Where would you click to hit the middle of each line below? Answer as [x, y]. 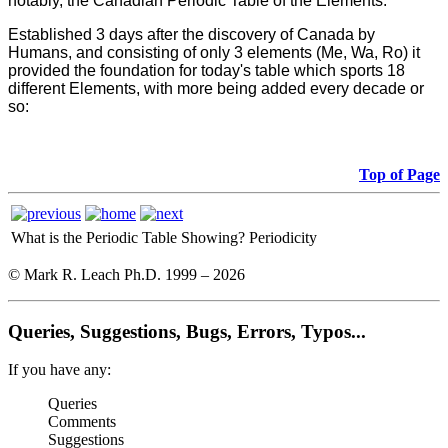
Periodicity [283, 237]
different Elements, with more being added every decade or [216, 88]
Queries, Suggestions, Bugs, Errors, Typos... [187, 331]
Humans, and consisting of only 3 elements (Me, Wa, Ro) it [214, 52]
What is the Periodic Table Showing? [128, 237]
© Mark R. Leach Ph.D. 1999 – [110, 274]
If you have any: [59, 370]
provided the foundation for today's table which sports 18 [206, 70]
